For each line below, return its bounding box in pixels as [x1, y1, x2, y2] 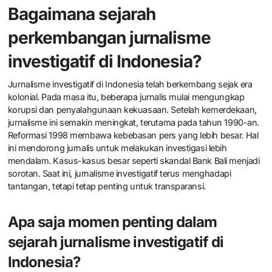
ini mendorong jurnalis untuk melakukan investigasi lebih [7, 142, 227, 153]
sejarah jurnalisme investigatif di [7, 233, 224, 251]
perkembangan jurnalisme [7, 27, 211, 49]
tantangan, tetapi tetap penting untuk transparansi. [7, 180, 206, 191]
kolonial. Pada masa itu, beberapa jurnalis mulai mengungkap [7, 91, 245, 102]
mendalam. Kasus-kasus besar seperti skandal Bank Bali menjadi [7, 155, 260, 166]
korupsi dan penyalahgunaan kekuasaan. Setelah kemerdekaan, [7, 104, 257, 115]
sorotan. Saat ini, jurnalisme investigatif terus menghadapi [7, 168, 231, 178]
